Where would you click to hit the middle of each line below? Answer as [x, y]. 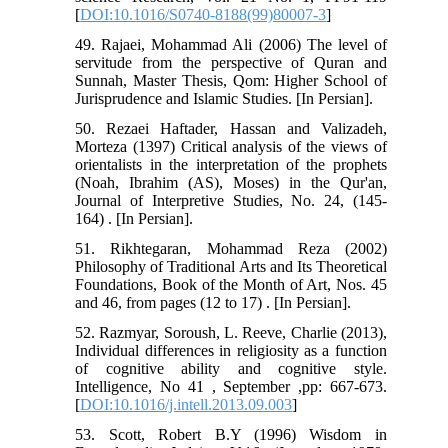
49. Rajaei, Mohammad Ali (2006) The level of [231, 44]
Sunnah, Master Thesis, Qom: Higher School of [231, 80]
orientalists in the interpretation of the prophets [231, 164]
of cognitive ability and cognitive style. [231, 368]
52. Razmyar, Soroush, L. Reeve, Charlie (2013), [231, 332]
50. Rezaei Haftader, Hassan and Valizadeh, [231, 128]
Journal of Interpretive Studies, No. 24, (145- [231, 200]
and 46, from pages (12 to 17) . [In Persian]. [213, 302]
